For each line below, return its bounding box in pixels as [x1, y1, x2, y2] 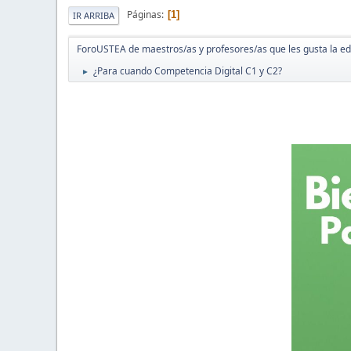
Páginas [127, 8, 161, 22]
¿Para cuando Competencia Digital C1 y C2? [93, 63, 282, 78]
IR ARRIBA [73, 9, 114, 21]
